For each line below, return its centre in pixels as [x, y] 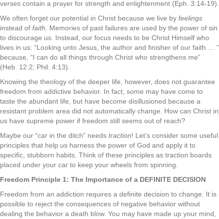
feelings [190, 18]
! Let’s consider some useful [175, 135]
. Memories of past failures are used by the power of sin [131, 28]
